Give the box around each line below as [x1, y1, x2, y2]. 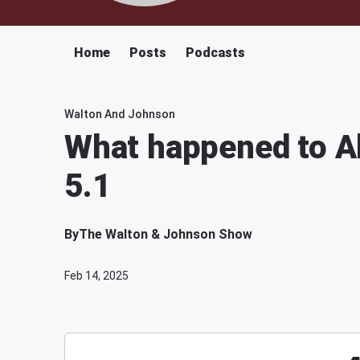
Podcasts [186, 45, 245, 60]
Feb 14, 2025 [64, 269, 129, 282]
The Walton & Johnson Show [79, 227, 252, 242]
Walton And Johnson [64, 108, 175, 121]
